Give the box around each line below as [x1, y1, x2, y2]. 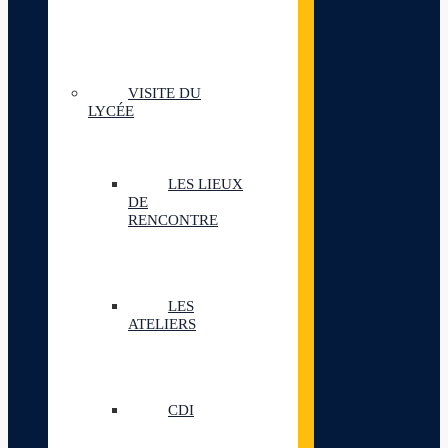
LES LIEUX [168, 176, 243, 192]
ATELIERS [128, 316, 196, 332]
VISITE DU [128, 85, 201, 101]
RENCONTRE [128, 212, 218, 228]
